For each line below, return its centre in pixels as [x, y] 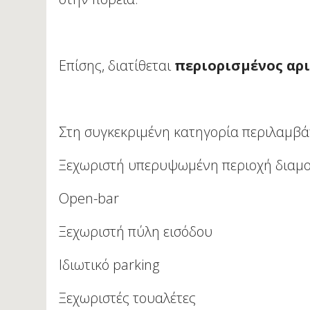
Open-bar [89, 199]
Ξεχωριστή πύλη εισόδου [136, 232]
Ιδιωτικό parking [109, 265]
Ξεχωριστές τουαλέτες [128, 298]
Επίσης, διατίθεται [117, 66]
